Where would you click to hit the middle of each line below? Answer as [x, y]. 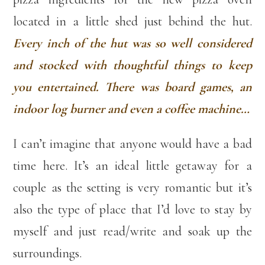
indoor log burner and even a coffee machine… [132, 109]
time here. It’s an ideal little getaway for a [132, 165]
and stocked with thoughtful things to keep [132, 65]
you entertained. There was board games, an [132, 87]
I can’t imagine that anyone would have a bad [132, 143]
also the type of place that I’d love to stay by [132, 209]
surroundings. [48, 253]
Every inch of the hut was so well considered [132, 43]
